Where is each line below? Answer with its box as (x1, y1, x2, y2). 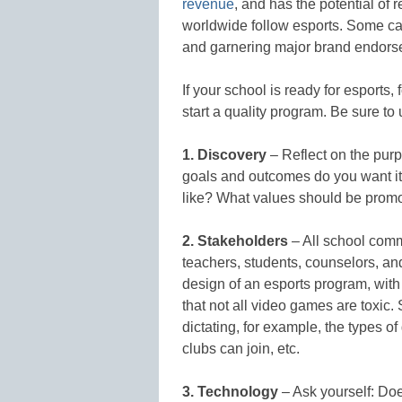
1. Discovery (182, 146, 267, 162)
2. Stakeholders (182, 232, 288, 249)
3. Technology (182, 383, 278, 399)
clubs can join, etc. (182, 340, 300, 356)
